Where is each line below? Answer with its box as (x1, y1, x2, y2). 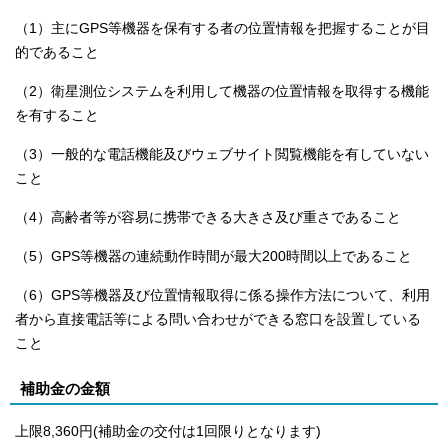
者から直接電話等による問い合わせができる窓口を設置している (15, 311, 421, 327)
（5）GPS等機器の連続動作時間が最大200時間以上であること (15, 248, 412, 264)
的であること (15, 44, 99, 60)
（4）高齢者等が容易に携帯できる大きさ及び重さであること (15, 209, 401, 225)
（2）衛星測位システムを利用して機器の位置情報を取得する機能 (15, 83, 429, 99)
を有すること (15, 107, 99, 123)
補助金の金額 (20, 379, 110, 397)
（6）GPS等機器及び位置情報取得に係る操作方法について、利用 (15, 287, 430, 303)
